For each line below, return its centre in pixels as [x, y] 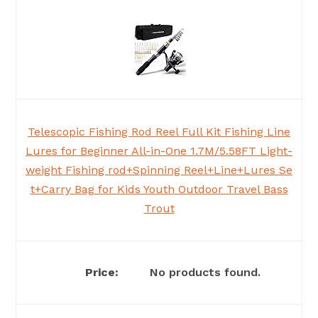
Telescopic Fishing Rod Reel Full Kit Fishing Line [159, 132]
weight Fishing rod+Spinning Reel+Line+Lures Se [159, 170]
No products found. [205, 273]
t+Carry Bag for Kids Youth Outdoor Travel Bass [159, 190]
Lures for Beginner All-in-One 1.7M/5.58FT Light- [159, 151]
